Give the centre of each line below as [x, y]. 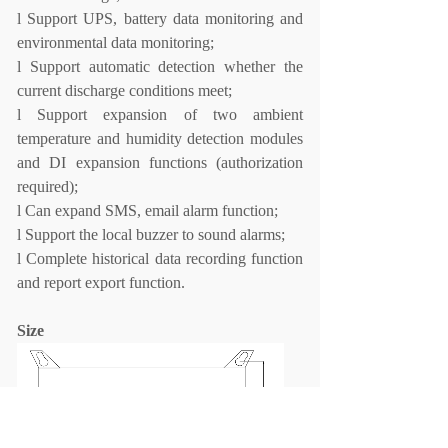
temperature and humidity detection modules [160, 138]
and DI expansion [83, 162]
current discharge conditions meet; [124, 90]
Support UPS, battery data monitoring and [165, 18]
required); [47, 186]
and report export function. [101, 282]
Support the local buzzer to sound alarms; [155, 234]
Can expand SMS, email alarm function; [151, 210]
